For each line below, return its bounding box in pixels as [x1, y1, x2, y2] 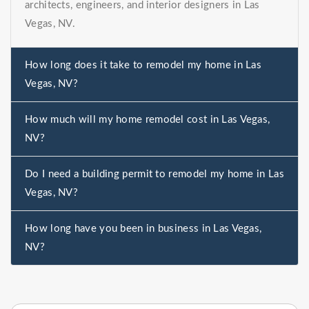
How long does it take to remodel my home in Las [25, 60, 262, 71]
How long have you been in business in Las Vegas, [25, 223, 262, 235]
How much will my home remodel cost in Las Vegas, [25, 114, 270, 126]
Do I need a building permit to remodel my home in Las [25, 169, 284, 180]
